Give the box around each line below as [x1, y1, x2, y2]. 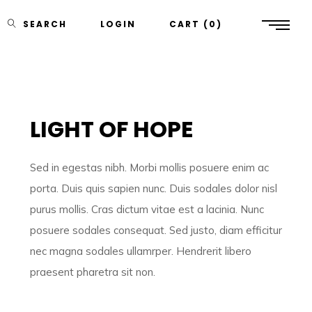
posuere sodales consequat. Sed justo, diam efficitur [30, 224, 283, 237]
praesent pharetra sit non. [30, 265, 156, 279]
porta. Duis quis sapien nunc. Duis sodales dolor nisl [30, 182, 278, 195]
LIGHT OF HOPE [30, 114, 194, 145]
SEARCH [23, 18, 67, 30]
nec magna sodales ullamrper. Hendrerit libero [30, 244, 252, 258]
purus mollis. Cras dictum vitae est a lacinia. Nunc [30, 203, 265, 216]
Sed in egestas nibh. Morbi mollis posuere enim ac [30, 161, 270, 174]
